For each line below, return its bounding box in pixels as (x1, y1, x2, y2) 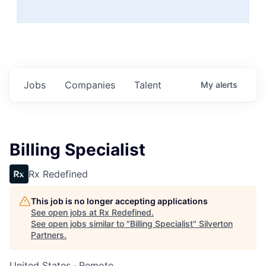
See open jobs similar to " (31, 218, 130, 229)
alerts (216, 79, 237, 90)
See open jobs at (31, 207, 99, 217)
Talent (134, 78, 161, 91)
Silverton (199, 218, 233, 229)
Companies (65, 78, 115, 91)
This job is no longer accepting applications (31, 195, 208, 206)
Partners (31, 229, 64, 240)
